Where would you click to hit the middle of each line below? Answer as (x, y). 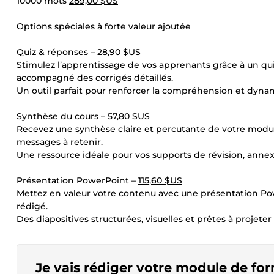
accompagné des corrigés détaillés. (95, 78)
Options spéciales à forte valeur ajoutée (104, 26)
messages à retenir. (60, 142)
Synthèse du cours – (62, 116)
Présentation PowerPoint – (77, 180)
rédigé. (32, 206)
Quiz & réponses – (57, 52)
